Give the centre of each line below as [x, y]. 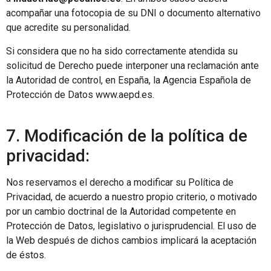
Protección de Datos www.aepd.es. [80, 94]
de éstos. [26, 255]
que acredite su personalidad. [68, 28]
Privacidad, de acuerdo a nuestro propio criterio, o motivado [132, 197]
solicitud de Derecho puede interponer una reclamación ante [132, 65]
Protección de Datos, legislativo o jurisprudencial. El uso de [131, 226]
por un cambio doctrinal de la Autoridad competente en [121, 212]
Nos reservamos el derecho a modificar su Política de [120, 183]
